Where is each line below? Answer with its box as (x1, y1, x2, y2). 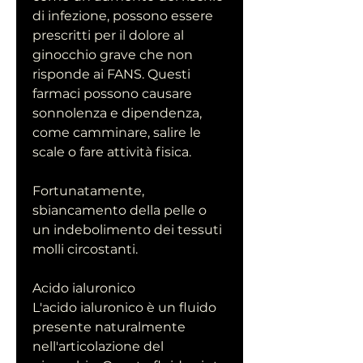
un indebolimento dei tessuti (32, 222, 222, 238)
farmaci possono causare (32, 86, 192, 102)
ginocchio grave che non (32, 47, 193, 63)
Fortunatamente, (32, 183, 144, 199)
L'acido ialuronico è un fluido (32, 300, 216, 316)
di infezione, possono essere (32, 8, 213, 24)
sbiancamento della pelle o (32, 203, 207, 219)
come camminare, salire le (32, 125, 201, 141)
